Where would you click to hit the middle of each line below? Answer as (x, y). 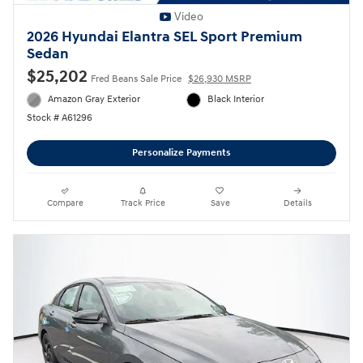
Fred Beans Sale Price (136, 79)
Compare (66, 203)
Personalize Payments (181, 153)
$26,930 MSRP (220, 79)
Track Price (143, 203)
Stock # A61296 (60, 117)
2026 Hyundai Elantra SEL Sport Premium (164, 38)
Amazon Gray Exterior (94, 100)
